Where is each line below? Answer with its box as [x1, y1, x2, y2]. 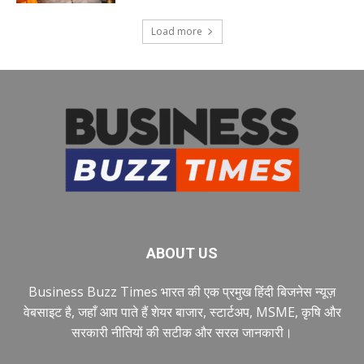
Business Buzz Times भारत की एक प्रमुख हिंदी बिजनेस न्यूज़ [28, 283, 336, 301]
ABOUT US [146, 245, 218, 262]
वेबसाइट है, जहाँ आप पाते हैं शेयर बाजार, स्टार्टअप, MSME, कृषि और [23, 303, 341, 322]
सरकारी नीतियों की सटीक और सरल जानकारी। [71, 323, 292, 342]
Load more [150, 24, 202, 39]
